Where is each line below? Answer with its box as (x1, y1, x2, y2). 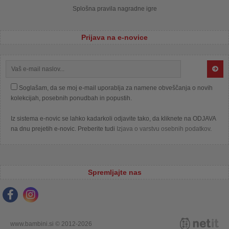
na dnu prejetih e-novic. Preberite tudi (11, 125, 117, 132)
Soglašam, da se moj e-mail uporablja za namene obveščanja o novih (19, 84, 213, 91)
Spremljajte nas (87, 168, 142, 176)
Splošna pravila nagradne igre (72, 5, 157, 12)
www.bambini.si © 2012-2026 (10, 220, 92, 227)
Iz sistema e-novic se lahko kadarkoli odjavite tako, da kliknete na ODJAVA (11, 114, 216, 122)
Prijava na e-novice (81, 33, 148, 41)
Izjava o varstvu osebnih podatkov (117, 125, 210, 132)
